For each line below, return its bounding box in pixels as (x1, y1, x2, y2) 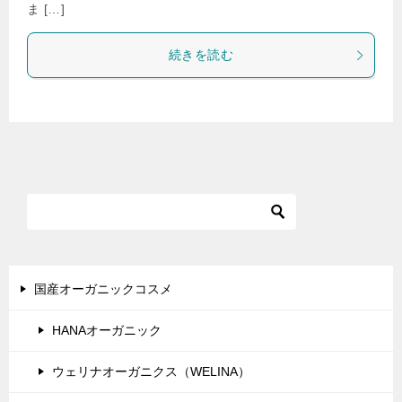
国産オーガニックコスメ (34, 282, 172, 296)
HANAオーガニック (52, 323, 162, 337)
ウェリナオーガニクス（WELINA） (52, 364, 250, 379)
